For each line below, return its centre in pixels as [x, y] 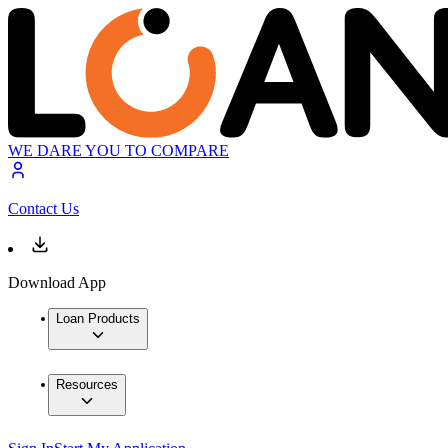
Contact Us [43, 209]
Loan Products [98, 319]
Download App [57, 283]
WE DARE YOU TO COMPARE [118, 151]
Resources [87, 385]
